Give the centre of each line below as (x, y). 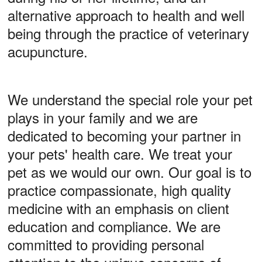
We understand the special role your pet (130, 99)
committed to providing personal (106, 244)
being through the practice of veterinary (128, 33)
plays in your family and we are (103, 117)
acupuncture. (48, 51)
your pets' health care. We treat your (120, 154)
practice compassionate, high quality (119, 190)
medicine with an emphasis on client (118, 208)
